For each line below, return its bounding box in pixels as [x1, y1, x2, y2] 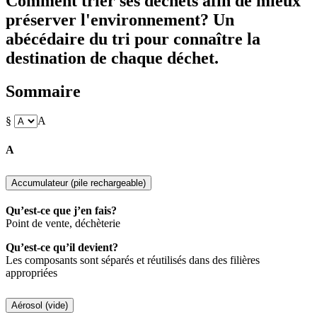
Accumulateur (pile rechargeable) [11, 177, 146, 188]
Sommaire [6, 81, 81, 100]
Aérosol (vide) [11, 299, 68, 311]
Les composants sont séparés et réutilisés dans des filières [6, 253, 260, 266]
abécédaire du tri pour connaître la [6, 29, 260, 48]
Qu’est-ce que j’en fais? [6, 204, 117, 217]
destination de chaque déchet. [6, 48, 219, 67]
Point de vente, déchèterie [6, 217, 120, 229]
